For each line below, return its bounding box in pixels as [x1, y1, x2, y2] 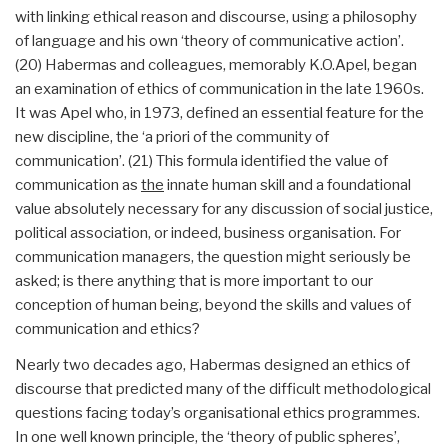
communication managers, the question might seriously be [15, 247, 411, 266]
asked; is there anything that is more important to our [15, 271, 373, 290]
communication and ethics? [15, 319, 200, 338]
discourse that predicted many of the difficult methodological [15, 379, 431, 398]
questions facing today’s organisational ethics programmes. [15, 403, 420, 422]
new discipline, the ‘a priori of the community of [15, 127, 329, 146]
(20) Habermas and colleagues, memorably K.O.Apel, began [15, 55, 417, 74]
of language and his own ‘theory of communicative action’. [15, 31, 404, 50]
